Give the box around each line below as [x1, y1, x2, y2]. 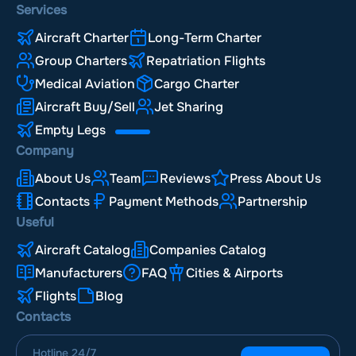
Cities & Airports [186, 265, 283, 282]
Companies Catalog [149, 242, 266, 259]
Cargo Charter [154, 75, 239, 93]
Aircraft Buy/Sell [35, 99, 135, 116]
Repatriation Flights [146, 52, 265, 70]
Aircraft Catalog [35, 242, 130, 259]
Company [16, 141, 74, 159]
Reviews [160, 170, 211, 188]
